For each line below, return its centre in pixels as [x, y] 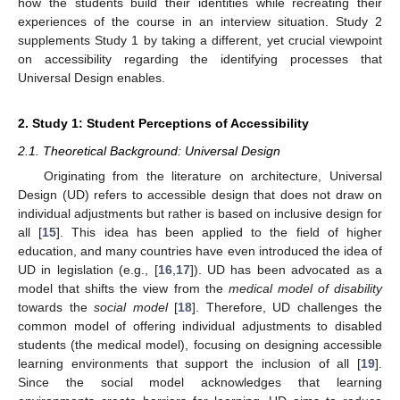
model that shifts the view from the [123, 288]
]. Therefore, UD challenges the [287, 307]
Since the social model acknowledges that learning [200, 382]
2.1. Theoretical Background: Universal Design [149, 150]
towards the [56, 307]
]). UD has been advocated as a [286, 270]
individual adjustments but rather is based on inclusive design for [200, 213]
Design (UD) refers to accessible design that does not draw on [200, 195]
